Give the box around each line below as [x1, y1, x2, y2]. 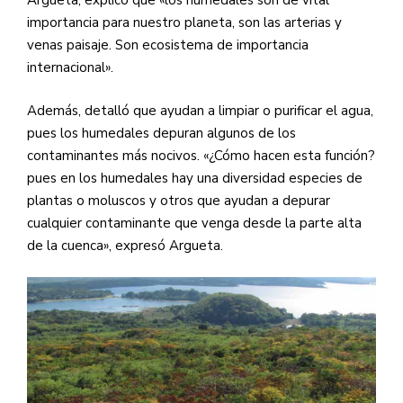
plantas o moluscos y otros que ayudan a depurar [27, 191, 330, 210]
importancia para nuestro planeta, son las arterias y [27, 13, 342, 32]
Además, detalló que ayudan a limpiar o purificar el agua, [27, 101, 373, 120]
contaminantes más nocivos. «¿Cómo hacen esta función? [27, 146, 375, 165]
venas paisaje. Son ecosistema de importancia [27, 36, 309, 55]
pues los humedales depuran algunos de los [27, 123, 296, 142]
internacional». [27, 58, 113, 77]
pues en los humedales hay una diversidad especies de [27, 168, 363, 187]
